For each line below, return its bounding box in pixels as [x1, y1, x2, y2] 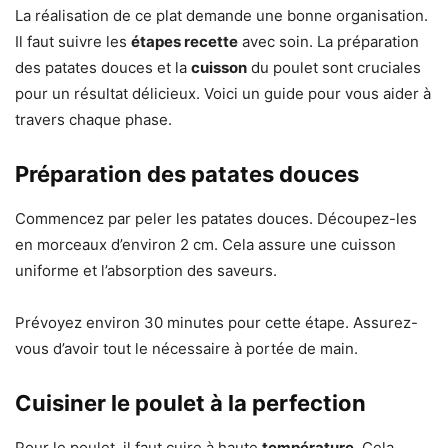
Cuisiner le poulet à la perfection [15, 390, 366, 417]
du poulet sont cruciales [247, 58, 421, 78]
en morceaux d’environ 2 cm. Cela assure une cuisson [15, 235, 396, 255]
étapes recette [131, 32, 238, 52]
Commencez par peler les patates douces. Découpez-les [15, 209, 417, 229]
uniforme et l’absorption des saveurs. [15, 261, 277, 281]
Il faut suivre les [15, 32, 131, 52]
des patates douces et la [15, 58, 191, 78]
